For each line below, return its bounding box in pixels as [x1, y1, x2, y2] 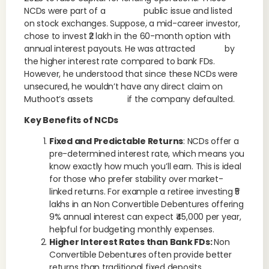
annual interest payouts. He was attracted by [24, 43, 235, 55]
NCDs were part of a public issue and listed [24, 5, 232, 17]
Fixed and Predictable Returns [49, 135, 184, 147]
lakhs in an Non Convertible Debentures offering [49, 198, 244, 210]
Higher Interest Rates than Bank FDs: [49, 236, 214, 248]
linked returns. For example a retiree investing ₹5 [49, 186, 240, 198]
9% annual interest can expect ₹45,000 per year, [49, 211, 241, 223]
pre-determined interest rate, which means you [49, 148, 245, 160]
